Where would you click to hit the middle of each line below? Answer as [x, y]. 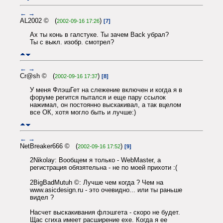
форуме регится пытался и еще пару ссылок [98, 97]
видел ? [42, 197]
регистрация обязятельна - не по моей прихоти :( [104, 167]
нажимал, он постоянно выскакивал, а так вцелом [106, 105]
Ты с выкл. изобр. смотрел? [72, 42]
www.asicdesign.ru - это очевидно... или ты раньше [106, 190]
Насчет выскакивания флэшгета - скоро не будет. [105, 212]
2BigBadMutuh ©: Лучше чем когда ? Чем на [97, 182]
